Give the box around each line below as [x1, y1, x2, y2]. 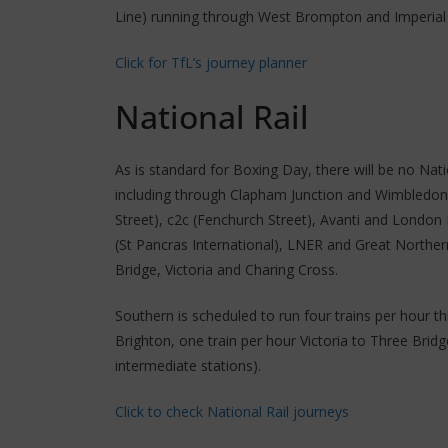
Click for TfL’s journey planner [114, 52, 307, 72]
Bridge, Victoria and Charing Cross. [114, 259, 338, 279]
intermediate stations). [114, 355, 261, 375]
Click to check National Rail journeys [114, 401, 349, 421]
